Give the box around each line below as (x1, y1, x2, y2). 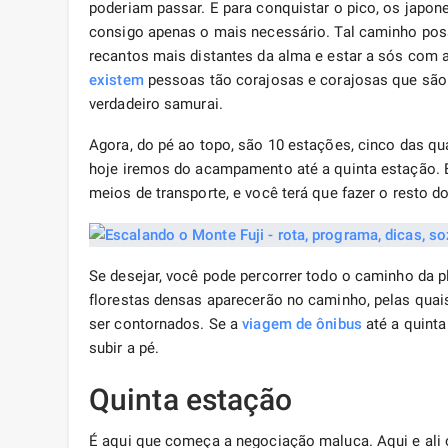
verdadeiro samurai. (89, 95, 223, 114)
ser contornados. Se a (89, 315, 243, 334)
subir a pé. (89, 339, 160, 358)
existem (89, 71, 144, 90)
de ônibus (295, 315, 362, 334)
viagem (242, 315, 292, 334)
